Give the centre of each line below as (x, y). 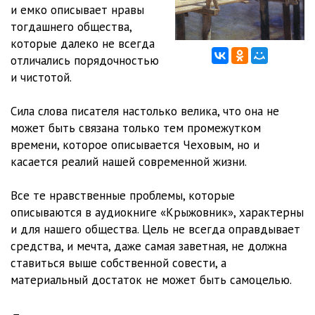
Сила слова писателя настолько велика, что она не (145, 111)
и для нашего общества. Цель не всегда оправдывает (155, 229)
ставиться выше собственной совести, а (118, 263)
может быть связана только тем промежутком (136, 128)
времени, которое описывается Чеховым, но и (135, 145)
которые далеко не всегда (83, 44)
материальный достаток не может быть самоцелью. (151, 280)
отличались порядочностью (85, 60)
